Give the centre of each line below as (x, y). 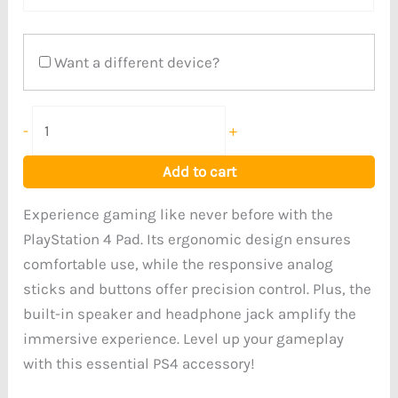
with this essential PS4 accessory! (139, 363)
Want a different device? (135, 63)
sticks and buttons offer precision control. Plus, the (198, 288)
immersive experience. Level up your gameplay (184, 338)
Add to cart (199, 171)
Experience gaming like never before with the (179, 214)
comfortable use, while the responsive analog (179, 263)
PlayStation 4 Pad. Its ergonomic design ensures (187, 239)
